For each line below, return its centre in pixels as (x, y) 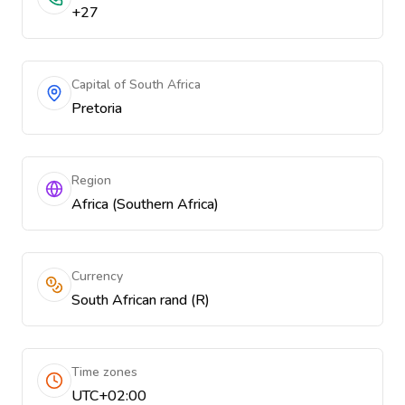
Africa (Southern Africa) (145, 204)
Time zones (104, 372)
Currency (97, 276)
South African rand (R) (141, 300)
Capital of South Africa (136, 85)
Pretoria (97, 108)
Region (91, 180)
